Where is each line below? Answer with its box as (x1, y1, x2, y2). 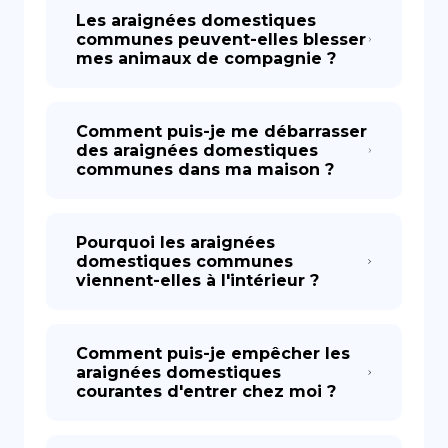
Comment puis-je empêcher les (76, 344, 350, 363)
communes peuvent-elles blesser (76, 30, 366, 49)
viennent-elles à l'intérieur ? (76, 271, 319, 290)
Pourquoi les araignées (76, 233, 275, 252)
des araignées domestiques (76, 141, 318, 160)
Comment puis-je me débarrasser (76, 122, 367, 141)
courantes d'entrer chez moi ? (76, 382, 336, 401)
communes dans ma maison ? (76, 160, 334, 179)
